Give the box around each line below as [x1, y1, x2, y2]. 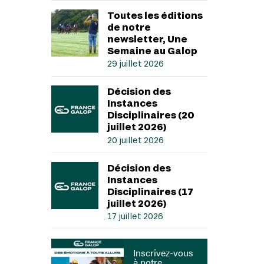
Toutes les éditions [107, 9, 203, 21]
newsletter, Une [107, 32, 187, 44]
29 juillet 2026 [107, 58, 164, 69]
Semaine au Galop [107, 44, 197, 56]
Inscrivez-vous [133, 246, 194, 260]
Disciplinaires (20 [107, 109, 194, 121]
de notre [107, 21, 151, 32]
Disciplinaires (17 [107, 185, 193, 197]
